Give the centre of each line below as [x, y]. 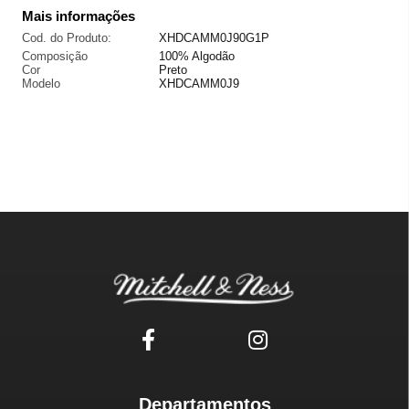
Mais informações [79, 16]
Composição [55, 56]
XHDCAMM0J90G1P [214, 37]
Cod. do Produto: [67, 37]
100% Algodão [197, 56]
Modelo [41, 83]
